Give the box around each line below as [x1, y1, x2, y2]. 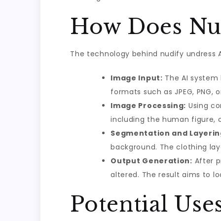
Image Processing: [110, 101, 186, 110]
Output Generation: [110, 156, 192, 166]
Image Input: [110, 73, 163, 83]
